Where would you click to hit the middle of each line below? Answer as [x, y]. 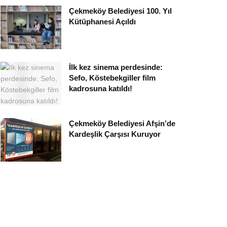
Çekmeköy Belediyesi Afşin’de [122, 124]
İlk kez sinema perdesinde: [116, 67]
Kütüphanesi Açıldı [102, 22]
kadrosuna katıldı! [101, 89]
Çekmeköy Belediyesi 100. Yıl [120, 11]
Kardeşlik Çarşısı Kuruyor [115, 134]
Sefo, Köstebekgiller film [112, 78]
